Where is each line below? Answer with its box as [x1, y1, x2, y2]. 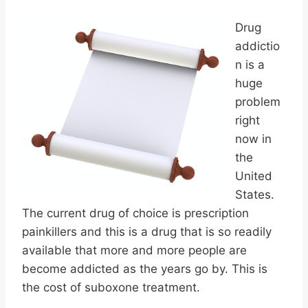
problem [235, 94, 280, 109]
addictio [235, 38, 280, 53]
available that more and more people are [22, 243, 247, 257]
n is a [235, 57, 265, 71]
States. [235, 187, 274, 201]
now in [235, 131, 272, 146]
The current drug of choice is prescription [22, 206, 249, 220]
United [235, 168, 272, 183]
